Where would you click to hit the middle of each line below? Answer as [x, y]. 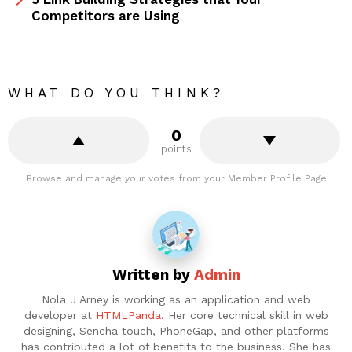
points [176, 148]
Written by [153, 274]
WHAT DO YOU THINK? [116, 92]
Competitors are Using [106, 15]
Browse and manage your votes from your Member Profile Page [176, 178]
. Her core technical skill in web [244, 315]
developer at [60, 315]
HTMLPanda [128, 315]
